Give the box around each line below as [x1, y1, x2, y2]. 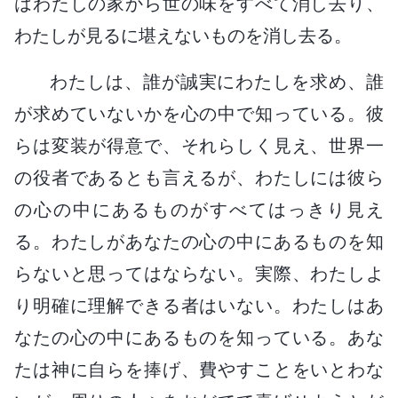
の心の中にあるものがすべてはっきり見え [14, 198, 384, 220]
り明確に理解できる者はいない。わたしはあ [14, 294, 384, 316]
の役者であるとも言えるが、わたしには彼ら [14, 166, 384, 188]
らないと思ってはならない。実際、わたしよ [14, 262, 384, 284]
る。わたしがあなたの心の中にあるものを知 [14, 230, 384, 252]
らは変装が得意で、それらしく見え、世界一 [14, 134, 384, 156]
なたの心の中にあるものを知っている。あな [14, 326, 384, 348]
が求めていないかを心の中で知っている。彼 [14, 102, 384, 124]
